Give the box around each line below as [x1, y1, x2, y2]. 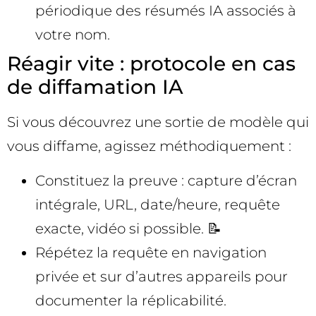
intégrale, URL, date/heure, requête [35, 195, 280, 213]
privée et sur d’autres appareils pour [35, 267, 288, 285]
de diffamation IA [7, 75, 183, 99]
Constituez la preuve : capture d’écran [35, 171, 297, 189]
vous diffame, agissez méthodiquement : [7, 138, 291, 155]
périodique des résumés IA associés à [35, 2, 296, 20]
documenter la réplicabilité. [35, 291, 226, 309]
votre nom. [35, 26, 110, 44]
